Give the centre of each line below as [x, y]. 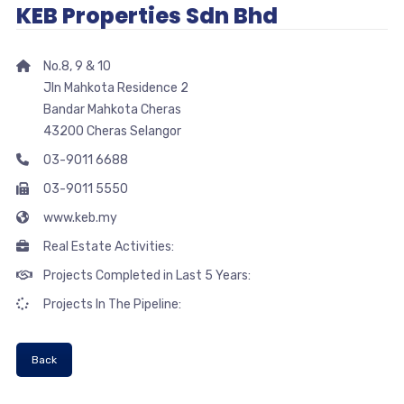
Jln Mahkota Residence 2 [115, 88]
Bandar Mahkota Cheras [112, 110]
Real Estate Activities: [108, 247]
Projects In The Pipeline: [112, 304]
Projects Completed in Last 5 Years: [147, 275]
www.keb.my [80, 218]
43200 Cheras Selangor [112, 131]
